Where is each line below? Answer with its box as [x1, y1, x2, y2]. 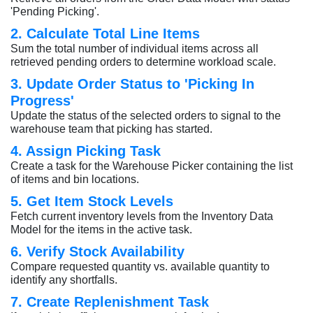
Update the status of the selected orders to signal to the [10, 110, 281, 122]
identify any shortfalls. [10, 274, 117, 286]
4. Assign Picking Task [10, 143, 161, 159]
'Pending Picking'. [10, 6, 99, 17]
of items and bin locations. [10, 173, 139, 185]
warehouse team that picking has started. [10, 123, 212, 135]
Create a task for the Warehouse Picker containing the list [10, 160, 293, 172]
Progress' [10, 93, 74, 108]
